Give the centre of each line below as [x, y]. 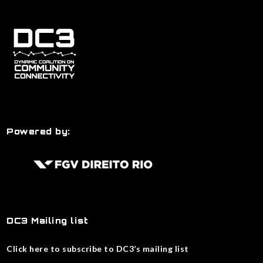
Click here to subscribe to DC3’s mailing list [98, 248]
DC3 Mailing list [48, 220]
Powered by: [38, 131]
